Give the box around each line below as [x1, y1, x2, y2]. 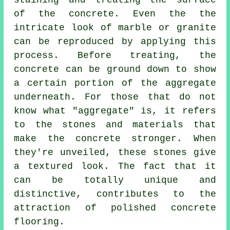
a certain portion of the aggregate [14, 78, 216, 89]
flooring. [14, 217, 65, 227]
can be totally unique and [14, 175, 216, 186]
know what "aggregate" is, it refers [14, 106, 216, 117]
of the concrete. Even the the [14, 9, 216, 20]
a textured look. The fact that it [14, 161, 216, 172]
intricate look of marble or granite [14, 23, 216, 33]
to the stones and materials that [14, 120, 216, 130]
